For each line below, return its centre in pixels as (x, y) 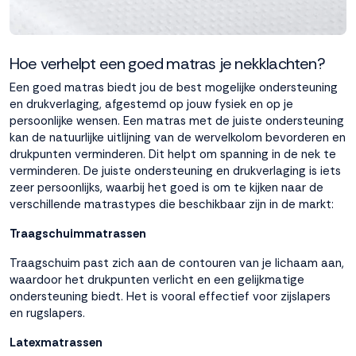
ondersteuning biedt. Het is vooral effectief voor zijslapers (170, 296)
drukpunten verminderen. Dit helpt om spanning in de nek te (173, 154)
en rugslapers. (49, 313)
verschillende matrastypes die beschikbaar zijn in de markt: (172, 204)
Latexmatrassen (56, 342)
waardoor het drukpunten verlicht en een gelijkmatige (157, 280)
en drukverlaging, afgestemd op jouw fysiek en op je (151, 104)
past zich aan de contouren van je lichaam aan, (212, 263)
